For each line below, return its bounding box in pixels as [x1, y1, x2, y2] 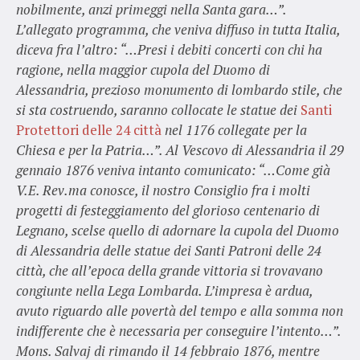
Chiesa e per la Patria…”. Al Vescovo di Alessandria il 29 [15, 140, 344, 159]
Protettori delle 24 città [15, 120, 162, 139]
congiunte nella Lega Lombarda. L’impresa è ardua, [15, 280, 313, 300]
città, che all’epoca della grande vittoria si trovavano [15, 260, 323, 280]
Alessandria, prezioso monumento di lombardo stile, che [15, 80, 342, 99]
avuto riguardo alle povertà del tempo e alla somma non [15, 301, 343, 320]
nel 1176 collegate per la [161, 120, 307, 139]
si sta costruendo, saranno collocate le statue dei [15, 100, 301, 119]
